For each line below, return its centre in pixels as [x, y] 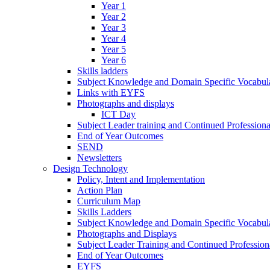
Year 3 [114, 27]
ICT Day [118, 114]
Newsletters [99, 157]
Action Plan [100, 190]
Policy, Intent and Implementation [141, 179]
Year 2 [114, 16]
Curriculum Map [109, 201]
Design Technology [90, 168]
